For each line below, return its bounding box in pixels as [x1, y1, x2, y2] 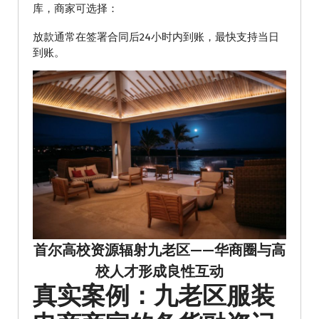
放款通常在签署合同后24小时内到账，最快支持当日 [33, 31, 279, 44]
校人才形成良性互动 [95, 263, 224, 281]
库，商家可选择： [33, 2, 118, 16]
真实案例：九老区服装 [33, 281, 275, 311]
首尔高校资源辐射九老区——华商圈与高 [33, 241, 286, 259]
